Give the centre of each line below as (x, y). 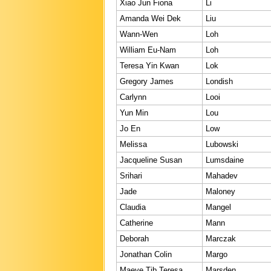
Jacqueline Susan (151, 160)
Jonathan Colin (146, 254)
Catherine (136, 223)
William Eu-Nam (148, 50)
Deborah (134, 238)
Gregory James (147, 81)
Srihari (131, 175)
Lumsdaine (225, 160)
